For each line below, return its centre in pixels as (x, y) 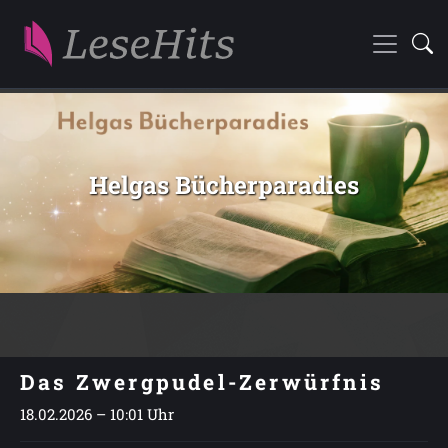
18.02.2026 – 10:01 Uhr (97, 414)
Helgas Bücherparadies (224, 184)
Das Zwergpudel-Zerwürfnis (202, 382)
